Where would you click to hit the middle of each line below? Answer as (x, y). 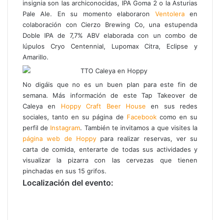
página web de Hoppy (61, 138)
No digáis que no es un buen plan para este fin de (110, 84)
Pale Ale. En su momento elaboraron (89, 14)
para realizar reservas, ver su (149, 138)
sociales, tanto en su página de (73, 117)
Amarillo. (36, 57)
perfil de (37, 127)
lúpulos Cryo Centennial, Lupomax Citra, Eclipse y (110, 46)
